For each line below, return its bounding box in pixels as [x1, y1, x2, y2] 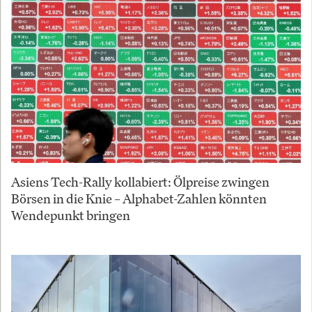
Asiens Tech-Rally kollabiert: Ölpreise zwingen [11, 173, 270, 191]
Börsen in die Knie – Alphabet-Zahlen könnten [11, 190, 267, 208]
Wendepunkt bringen [11, 207, 130, 224]
